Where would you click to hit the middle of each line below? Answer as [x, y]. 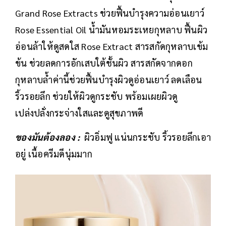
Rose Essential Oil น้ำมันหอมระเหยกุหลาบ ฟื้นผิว [111, 29]
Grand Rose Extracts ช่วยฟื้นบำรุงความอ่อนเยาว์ [110, 13]
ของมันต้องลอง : [50, 137]
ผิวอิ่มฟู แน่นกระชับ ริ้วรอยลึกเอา [147, 137]
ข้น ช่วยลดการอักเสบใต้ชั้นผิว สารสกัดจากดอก [104, 63]
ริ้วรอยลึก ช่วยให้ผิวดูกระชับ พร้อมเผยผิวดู [96, 96]
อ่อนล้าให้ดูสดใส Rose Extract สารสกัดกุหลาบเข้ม [111, 46]
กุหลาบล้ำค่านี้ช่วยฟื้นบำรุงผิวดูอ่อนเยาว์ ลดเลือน [109, 79]
